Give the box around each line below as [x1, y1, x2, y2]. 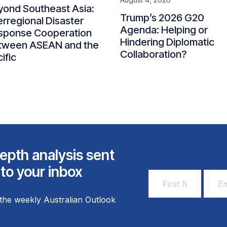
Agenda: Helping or [120, 24, 208, 36]
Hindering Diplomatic [120, 36, 214, 48]
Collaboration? [120, 48, 187, 60]
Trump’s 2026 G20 [120, 12, 204, 24]
